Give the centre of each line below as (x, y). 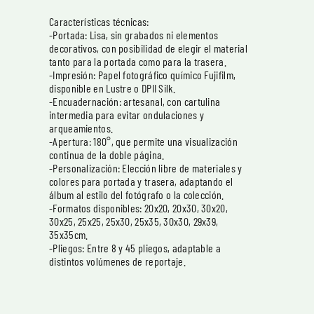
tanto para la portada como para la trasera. (138, 61)
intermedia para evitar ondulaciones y (127, 115)
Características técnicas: (99, 21)
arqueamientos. (81, 128)
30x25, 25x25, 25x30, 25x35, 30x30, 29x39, (134, 221)
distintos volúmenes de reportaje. (117, 261)
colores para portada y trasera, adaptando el (141, 181)
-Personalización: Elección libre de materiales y (146, 168)
